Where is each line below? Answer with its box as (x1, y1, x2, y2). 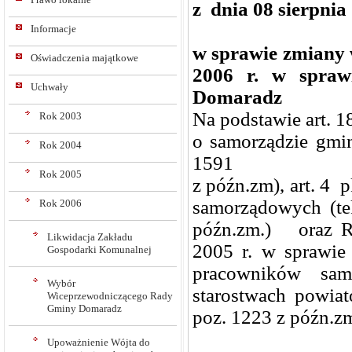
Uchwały (31, 81, 68, 93)
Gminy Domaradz (47, 302, 122, 314)
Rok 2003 (39, 110, 82, 122)
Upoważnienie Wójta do (47, 336, 150, 348)
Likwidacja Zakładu (47, 231, 133, 243)
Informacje (31, 23, 76, 35)
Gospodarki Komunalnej (47, 244, 152, 255)
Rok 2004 (39, 139, 82, 151)
